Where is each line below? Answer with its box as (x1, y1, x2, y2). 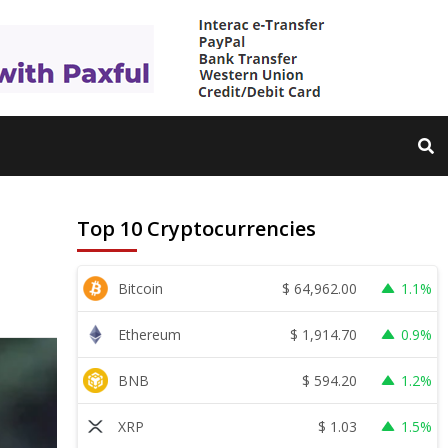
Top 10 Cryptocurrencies (77, 215, 317, 242)
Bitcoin (118, 279, 164, 298)
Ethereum (118, 325, 182, 344)
